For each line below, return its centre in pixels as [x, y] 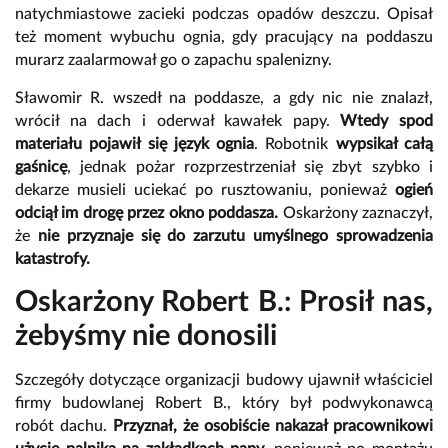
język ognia [214, 143]
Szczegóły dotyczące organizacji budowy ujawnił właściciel [224, 379]
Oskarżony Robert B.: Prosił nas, [224, 302]
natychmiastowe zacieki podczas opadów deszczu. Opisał [224, 13]
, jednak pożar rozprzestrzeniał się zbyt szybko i [250, 166]
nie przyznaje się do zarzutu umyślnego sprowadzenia [235, 235]
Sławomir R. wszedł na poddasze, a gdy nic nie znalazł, [224, 97]
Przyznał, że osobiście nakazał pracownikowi [273, 425]
